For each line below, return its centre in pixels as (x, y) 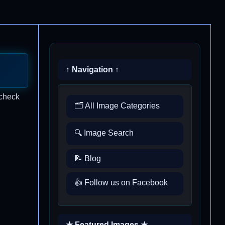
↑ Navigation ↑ (92, 70)
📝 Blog (88, 158)
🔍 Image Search (104, 133)
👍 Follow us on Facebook (121, 183)
